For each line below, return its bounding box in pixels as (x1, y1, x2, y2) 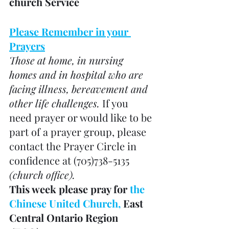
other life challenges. (9, 96, 102, 110)
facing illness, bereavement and (9, 82, 150, 96)
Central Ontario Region (9, 211, 121, 224)
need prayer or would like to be (9, 110, 154, 124)
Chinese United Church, (9, 196, 123, 210)
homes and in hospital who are (9, 67, 146, 81)
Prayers (9, 39, 45, 53)
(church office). (9, 168, 78, 181)
